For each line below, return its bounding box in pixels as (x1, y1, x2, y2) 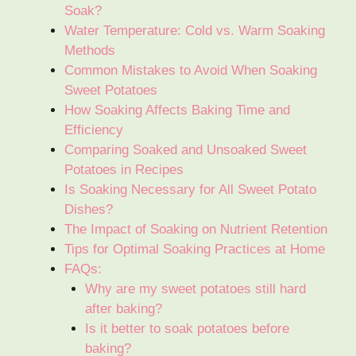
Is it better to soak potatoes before (84, 321, 289, 337)
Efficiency (64, 122, 123, 138)
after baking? (84, 301, 162, 317)
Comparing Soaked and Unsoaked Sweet (64, 142, 307, 158)
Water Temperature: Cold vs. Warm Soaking (64, 23, 325, 39)
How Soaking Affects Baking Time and (64, 103, 290, 118)
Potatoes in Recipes (64, 162, 184, 178)
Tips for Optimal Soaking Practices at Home (64, 242, 325, 257)
